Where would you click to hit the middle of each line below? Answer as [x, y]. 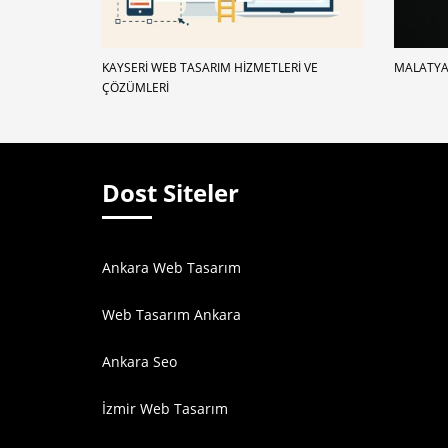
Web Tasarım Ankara [171, 315]
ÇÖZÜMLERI [135, 88]
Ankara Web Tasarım [171, 268]
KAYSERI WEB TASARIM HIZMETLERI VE [210, 68]
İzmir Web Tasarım [165, 409]
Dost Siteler [170, 193]
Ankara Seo [139, 362]
